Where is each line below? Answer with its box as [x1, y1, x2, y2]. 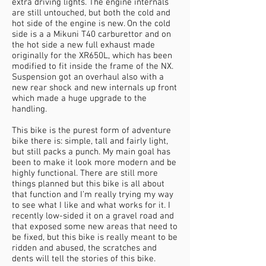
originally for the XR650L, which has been [12, 50, 172, 61]
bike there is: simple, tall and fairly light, [12, 136, 168, 147]
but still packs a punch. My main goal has [12, 147, 170, 157]
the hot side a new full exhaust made [12, 40, 155, 50]
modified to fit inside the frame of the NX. [12, 61, 173, 72]
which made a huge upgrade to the [12, 93, 147, 104]
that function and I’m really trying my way [12, 189, 173, 200]
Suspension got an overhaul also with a [12, 72, 164, 83]
